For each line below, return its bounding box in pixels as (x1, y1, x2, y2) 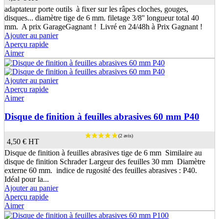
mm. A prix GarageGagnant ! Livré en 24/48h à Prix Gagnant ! (4, 22, 202, 31)
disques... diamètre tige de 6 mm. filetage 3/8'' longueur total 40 (4, 13, 199, 22)
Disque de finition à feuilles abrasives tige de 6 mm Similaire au (4, 148, 202, 157)
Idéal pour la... (4, 175, 49, 183)
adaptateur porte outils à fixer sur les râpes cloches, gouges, (4, 4, 188, 13)
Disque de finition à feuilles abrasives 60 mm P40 (4, 111, 199, 122)
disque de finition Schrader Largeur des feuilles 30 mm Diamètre (4, 157, 205, 166)
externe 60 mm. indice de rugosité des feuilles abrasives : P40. (4, 166, 199, 175)
